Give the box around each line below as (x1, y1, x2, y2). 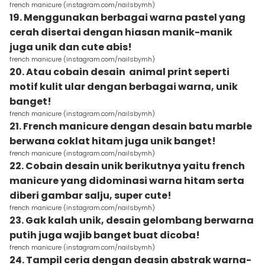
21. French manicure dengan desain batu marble (9, 119, 252, 133)
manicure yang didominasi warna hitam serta (9, 174, 244, 188)
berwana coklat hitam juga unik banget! (9, 134, 216, 148)
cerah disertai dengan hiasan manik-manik (9, 25, 232, 39)
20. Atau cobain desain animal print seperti (9, 65, 230, 79)
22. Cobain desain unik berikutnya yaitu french (9, 159, 245, 173)
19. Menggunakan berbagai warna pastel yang (9, 11, 245, 24)
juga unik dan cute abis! (9, 40, 132, 54)
